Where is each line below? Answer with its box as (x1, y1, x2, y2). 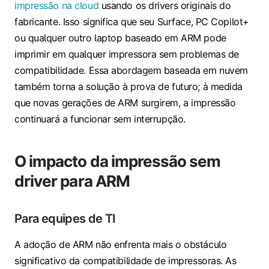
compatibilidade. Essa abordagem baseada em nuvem (14, 64, 248, 77)
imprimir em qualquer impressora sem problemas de (14, 48, 239, 61)
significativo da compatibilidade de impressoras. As (14, 255, 237, 267)
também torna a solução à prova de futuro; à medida (14, 80, 243, 93)
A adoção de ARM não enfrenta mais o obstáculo (14, 238, 227, 251)
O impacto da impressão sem (14, 152, 221, 171)
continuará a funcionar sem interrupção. (14, 113, 186, 125)
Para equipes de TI (14, 211, 116, 226)
